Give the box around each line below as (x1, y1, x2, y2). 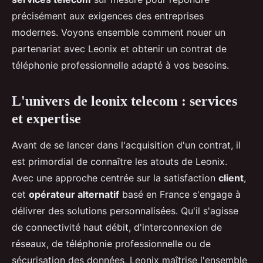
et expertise (12, 111, 81, 127)
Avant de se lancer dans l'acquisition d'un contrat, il (12, 139, 241, 151)
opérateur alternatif (29, 188, 119, 201)
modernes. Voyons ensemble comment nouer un (12, 26, 225, 39)
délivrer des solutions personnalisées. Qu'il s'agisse (12, 205, 238, 217)
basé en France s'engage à (119, 188, 241, 201)
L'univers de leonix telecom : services (12, 93, 237, 109)
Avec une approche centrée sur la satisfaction (12, 172, 218, 184)
